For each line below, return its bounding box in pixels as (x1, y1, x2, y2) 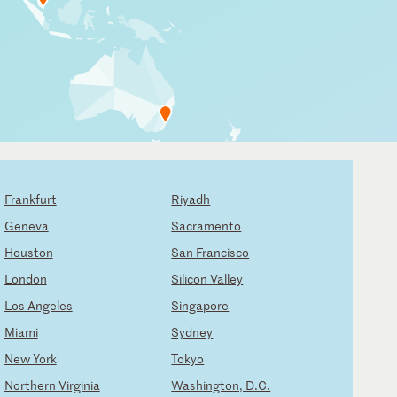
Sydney (171, 323, 214, 341)
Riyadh (171, 191, 211, 208)
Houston (4, 244, 53, 261)
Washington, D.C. (171, 377, 271, 394)
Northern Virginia (4, 377, 100, 394)
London (4, 270, 47, 288)
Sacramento (171, 217, 242, 235)
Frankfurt (4, 191, 57, 208)
